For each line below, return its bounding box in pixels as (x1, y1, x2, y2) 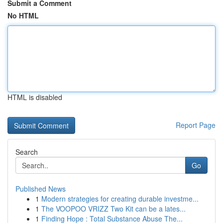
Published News (15, 184, 66, 194)
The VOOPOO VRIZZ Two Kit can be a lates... (41, 204, 186, 214)
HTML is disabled (7, 92, 62, 102)
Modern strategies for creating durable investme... (41, 194, 199, 204)
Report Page (176, 120, 216, 130)
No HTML (7, 10, 39, 20)
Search (15, 147, 38, 157)
